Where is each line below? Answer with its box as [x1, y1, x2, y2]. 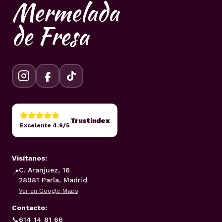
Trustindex [70, 116, 110, 124]
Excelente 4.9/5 [20, 122, 70, 129]
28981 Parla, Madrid [19, 176, 87, 184]
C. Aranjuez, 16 [19, 166, 70, 174]
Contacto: [12, 204, 47, 212]
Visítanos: [12, 154, 47, 162]
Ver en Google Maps [19, 187, 78, 194]
